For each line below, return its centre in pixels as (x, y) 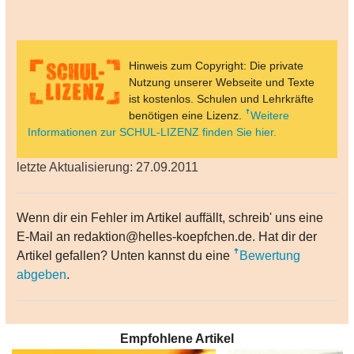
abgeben (41, 275)
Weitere (270, 116)
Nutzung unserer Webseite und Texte (222, 83)
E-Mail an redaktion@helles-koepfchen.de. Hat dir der (167, 237)
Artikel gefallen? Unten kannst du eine (125, 256)
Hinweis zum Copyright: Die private (216, 66)
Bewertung (270, 256)
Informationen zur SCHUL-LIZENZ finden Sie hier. (152, 132)
